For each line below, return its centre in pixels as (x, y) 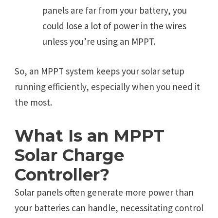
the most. (33, 102)
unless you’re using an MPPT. (99, 42)
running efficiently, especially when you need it (107, 86)
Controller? (62, 175)
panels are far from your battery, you (115, 10)
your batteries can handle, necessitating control (109, 208)
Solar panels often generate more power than (104, 192)
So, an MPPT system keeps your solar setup (100, 71)
